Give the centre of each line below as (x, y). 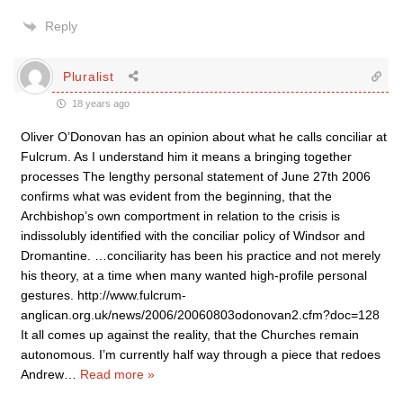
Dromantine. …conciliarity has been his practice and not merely (201, 255)
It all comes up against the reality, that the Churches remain (190, 335)
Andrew (42, 374)
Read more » (117, 374)
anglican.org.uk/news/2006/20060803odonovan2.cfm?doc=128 (200, 315)
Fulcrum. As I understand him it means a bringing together (186, 157)
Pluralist (89, 76)
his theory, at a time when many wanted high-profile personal (194, 275)
